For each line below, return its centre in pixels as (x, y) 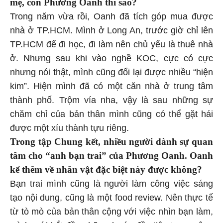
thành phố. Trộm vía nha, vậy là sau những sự (111, 100)
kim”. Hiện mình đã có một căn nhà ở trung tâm (111, 86)
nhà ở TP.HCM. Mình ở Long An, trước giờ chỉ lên (111, 30)
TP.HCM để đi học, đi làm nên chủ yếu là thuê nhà (111, 44)
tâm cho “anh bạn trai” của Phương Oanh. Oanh (111, 155)
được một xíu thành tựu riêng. (71, 128)
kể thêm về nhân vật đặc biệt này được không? (107, 169)
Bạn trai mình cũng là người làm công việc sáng (111, 183)
